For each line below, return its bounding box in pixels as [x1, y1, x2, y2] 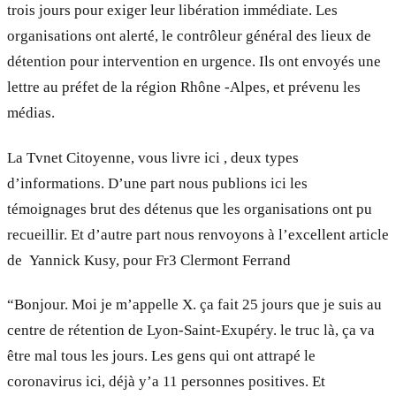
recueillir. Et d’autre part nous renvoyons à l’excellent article [7, 225, 389, 243]
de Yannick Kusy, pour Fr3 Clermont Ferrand [7, 251, 291, 269]
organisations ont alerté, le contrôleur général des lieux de [7, 27, 371, 45]
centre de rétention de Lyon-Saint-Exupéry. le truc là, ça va [7, 321, 375, 339]
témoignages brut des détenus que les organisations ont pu [7, 200, 372, 217]
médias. [7, 104, 55, 122]
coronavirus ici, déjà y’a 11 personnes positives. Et [7, 372, 325, 390]
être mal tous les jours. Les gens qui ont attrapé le [7, 346, 316, 364]
